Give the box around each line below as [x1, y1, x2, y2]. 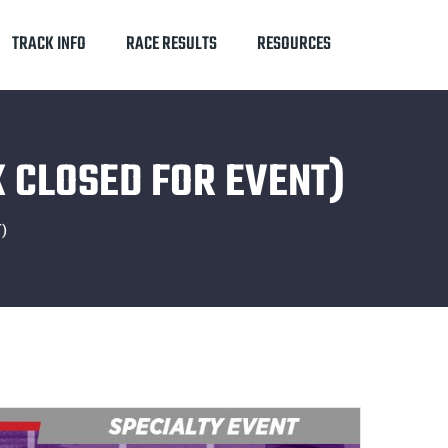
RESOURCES [257, 30, 331, 59]
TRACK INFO [12, 30, 86, 59]
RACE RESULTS [126, 30, 217, 59]
